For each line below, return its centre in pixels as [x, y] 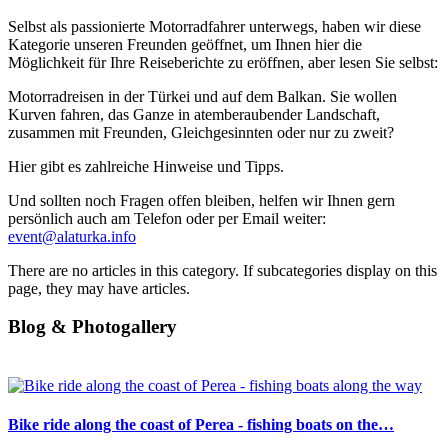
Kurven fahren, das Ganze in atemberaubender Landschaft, [194, 114]
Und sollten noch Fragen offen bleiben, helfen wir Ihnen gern [201, 200]
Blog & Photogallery [92, 327]
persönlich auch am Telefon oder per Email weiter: [167, 218]
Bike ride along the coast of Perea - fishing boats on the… [201, 425]
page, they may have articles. [99, 288]
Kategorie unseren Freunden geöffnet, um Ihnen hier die [185, 44]
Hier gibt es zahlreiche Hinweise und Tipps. [146, 166]
